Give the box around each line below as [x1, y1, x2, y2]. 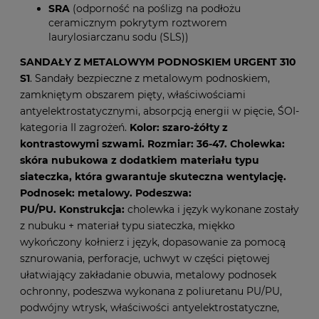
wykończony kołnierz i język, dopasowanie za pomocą [20, 236, 286, 249]
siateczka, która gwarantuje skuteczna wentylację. [20, 170, 286, 183]
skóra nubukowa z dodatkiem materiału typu [20, 154, 259, 167]
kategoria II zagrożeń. [20, 121, 130, 134]
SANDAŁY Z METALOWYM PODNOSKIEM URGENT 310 [20, 56, 296, 68]
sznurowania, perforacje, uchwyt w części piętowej [20, 252, 270, 265]
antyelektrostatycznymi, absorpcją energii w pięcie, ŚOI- [20, 105, 299, 117]
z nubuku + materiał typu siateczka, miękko [20, 219, 235, 232]
